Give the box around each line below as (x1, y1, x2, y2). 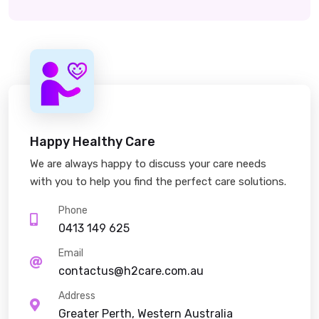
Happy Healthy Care (30, 134, 155, 150)
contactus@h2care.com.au (58, 264, 204, 278)
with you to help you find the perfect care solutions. (30, 175, 286, 188)
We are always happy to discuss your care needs (30, 157, 266, 170)
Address (58, 290, 95, 302)
